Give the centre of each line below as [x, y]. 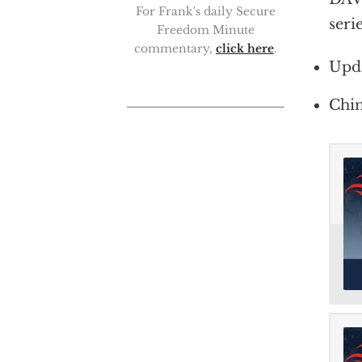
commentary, [175, 48]
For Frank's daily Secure [206, 11]
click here [245, 48]
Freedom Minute [206, 30]
